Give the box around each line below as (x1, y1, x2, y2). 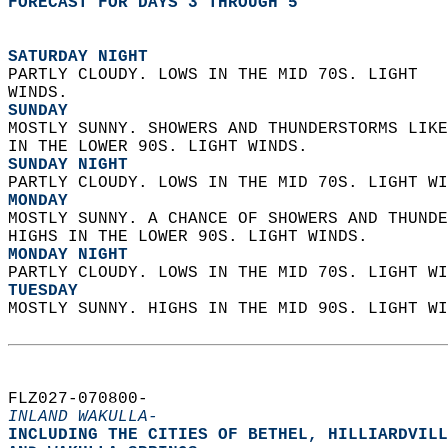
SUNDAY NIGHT (8, 156, 128, 174)
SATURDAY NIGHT (8, 48, 148, 66)
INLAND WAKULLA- (8, 408, 158, 426)
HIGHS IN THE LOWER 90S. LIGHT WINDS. (8, 228, 378, 246)
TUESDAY (8, 282, 78, 300)
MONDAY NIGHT (8, 246, 128, 264)
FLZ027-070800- (8, 390, 168, 408)
